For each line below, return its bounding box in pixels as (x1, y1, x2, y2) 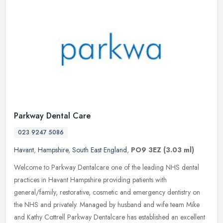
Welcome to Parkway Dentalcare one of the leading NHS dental (14, 162, 199, 172)
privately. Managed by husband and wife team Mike (53, 199, 200, 210)
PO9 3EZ (131, 144, 161, 155)
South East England (72, 144, 127, 155)
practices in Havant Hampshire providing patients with (14, 174, 167, 185)
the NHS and (14, 199, 51, 210)
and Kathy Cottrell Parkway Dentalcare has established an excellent (14, 212, 205, 222)
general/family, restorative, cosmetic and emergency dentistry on (14, 187, 200, 197)
